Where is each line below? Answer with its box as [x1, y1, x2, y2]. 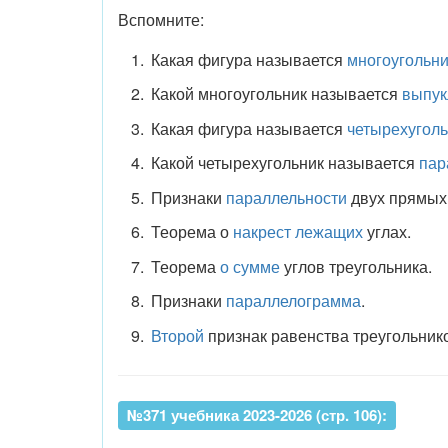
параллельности [225, 185, 347, 209]
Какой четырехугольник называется [150, 151, 419, 175]
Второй [150, 323, 204, 347]
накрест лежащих [232, 220, 363, 244]
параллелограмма [225, 289, 361, 313]
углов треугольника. [279, 254, 432, 278]
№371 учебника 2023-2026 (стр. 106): [127, 403, 387, 426]
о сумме [219, 254, 280, 278]
